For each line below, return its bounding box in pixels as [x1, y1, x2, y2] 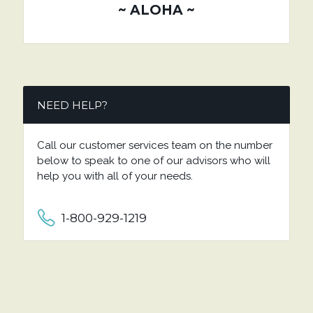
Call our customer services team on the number [36, 138, 272, 152]
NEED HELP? [36, 98, 108, 112]
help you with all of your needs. [36, 169, 193, 182]
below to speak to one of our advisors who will [36, 154, 270, 167]
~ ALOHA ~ [118, 1, 195, 18]
